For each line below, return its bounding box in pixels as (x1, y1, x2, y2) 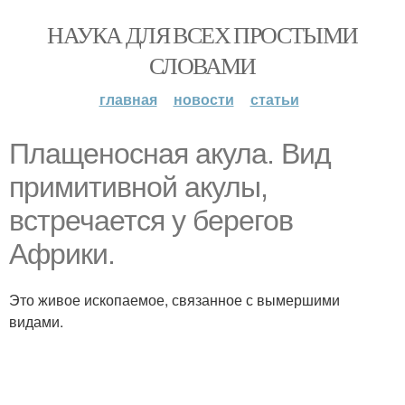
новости (173, 89, 234, 109)
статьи (250, 89, 299, 109)
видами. (9, 311, 63, 332)
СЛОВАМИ (149, 50, 256, 80)
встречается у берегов (9, 204, 293, 237)
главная (99, 89, 157, 109)
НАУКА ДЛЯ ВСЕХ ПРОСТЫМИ (47, 19, 358, 50)
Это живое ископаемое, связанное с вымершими (9, 289, 340, 310)
